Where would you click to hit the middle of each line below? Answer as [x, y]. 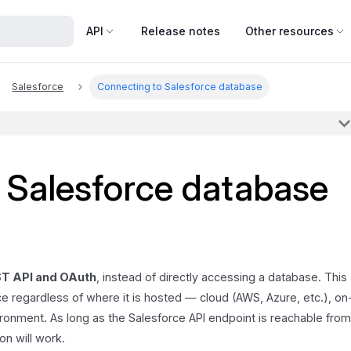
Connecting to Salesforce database [179, 87]
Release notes [181, 31]
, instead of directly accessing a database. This [222, 277]
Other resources [289, 31]
